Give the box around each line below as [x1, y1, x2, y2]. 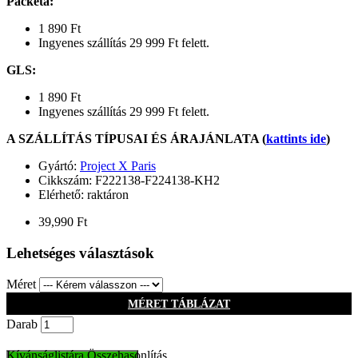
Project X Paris [80, 159, 156, 173]
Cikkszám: [38, 173, 95, 188]
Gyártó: [38, 159, 80, 173]
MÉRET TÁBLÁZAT [128, 296, 230, 310]
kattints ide [266, 132, 326, 146]
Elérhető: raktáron [38, 188, 129, 202]
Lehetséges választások [6, 244, 154, 261]
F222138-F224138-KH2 [95, 173, 220, 188]
